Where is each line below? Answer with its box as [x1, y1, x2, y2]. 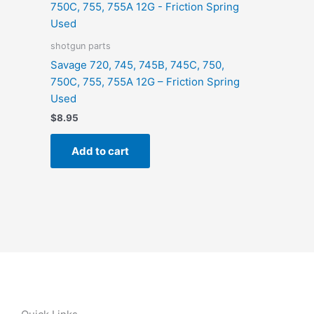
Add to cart [71, 144, 129, 158]
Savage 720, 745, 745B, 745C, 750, [50, 57, 224, 71]
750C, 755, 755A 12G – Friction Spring [50, 74, 240, 88]
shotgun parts [50, 41, 111, 52]
